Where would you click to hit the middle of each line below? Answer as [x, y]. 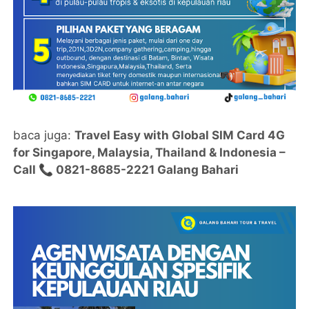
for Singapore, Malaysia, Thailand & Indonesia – [150, 153]
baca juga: [44, 136]
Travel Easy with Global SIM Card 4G [180, 136]
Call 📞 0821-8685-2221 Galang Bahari [126, 170]
